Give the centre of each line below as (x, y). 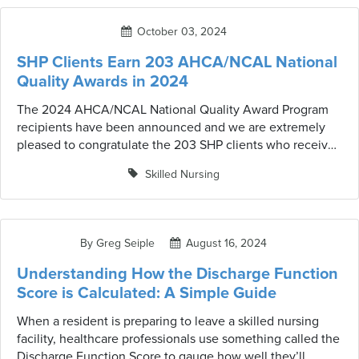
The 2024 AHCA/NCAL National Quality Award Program (173, 110)
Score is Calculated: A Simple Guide (147, 293)
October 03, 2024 (182, 32)
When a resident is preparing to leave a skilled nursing (168, 321)
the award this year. (71, 163)
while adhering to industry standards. (120, 22)
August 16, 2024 (226, 243)
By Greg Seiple (117, 243)
